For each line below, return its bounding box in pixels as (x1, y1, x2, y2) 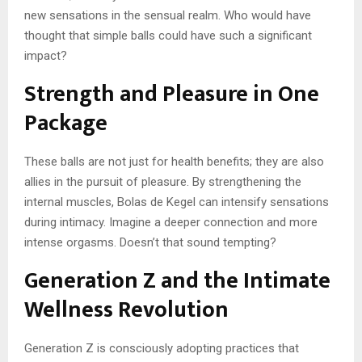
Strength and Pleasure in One (24, 75, 319, 114)
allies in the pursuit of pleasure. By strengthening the (24, 175, 301, 190)
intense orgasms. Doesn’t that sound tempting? (24, 235, 276, 250)
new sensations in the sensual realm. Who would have (24, 8, 311, 23)
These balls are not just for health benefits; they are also (24, 154, 324, 170)
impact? (24, 48, 67, 64)
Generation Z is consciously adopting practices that (24, 341, 299, 356)
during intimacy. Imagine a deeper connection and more (24, 215, 318, 230)
